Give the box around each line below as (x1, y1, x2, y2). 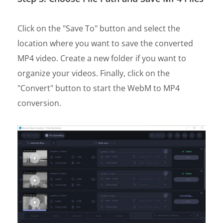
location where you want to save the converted (17, 38, 193, 49)
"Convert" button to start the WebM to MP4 (17, 83, 180, 94)
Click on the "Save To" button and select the (17, 23, 180, 34)
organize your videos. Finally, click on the (17, 68, 170, 79)
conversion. (17, 98, 61, 109)
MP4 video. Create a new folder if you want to (17, 53, 186, 64)
